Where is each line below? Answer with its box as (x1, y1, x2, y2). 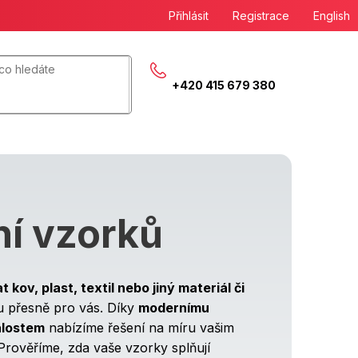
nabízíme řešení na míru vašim (45, 319, 234, 336)
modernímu (138, 299, 209, 316)
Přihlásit (169, 9, 209, 22)
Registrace (233, 9, 289, 22)
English (313, 9, 350, 22)
